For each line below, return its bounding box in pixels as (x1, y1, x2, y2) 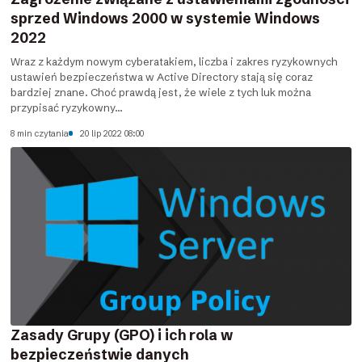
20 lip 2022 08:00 (80, 128, 145, 139)
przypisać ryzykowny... (11, 101, 124, 115)
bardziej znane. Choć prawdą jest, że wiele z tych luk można (11, 86, 312, 99)
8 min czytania (11, 128, 69, 139)
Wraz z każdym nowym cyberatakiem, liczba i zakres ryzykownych (11, 55, 339, 69)
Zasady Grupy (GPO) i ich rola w (11, 326, 234, 345)
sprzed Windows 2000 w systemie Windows (11, 9, 321, 27)
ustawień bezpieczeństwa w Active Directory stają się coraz (11, 70, 314, 84)
